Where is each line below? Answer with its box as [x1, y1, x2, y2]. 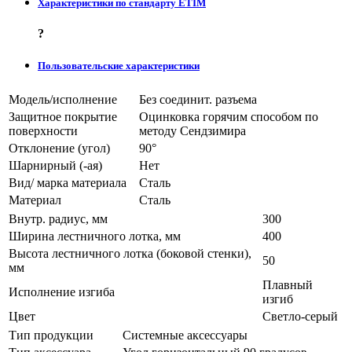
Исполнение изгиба [9, 284, 115, 299]
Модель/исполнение [9, 92, 117, 106]
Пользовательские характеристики [38, 60, 200, 72]
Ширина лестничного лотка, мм [9, 229, 181, 243]
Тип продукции [9, 328, 93, 342]
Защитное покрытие [9, 109, 117, 123]
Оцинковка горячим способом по [139, 109, 318, 123]
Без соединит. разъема [139, 92, 257, 106]
